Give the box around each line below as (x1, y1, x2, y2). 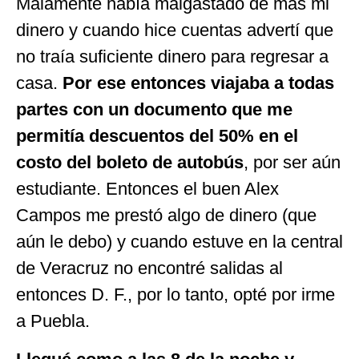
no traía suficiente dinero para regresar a (16, 46, 329, 67)
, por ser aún (244, 152, 341, 173)
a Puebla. (16, 311, 90, 332)
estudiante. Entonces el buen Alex (16, 179, 279, 200)
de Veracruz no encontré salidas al (16, 258, 283, 279)
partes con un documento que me (16, 99, 292, 120)
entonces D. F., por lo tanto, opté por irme (16, 284, 335, 305)
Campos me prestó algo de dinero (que (16, 205, 317, 226)
